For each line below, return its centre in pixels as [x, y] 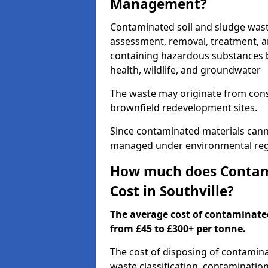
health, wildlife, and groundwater [185, 70]
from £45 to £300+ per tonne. [178, 229]
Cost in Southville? [172, 191]
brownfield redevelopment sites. [184, 108]
